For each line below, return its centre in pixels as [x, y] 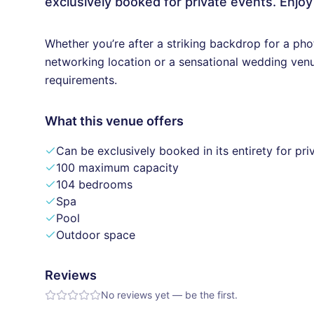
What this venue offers [114, 121]
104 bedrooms [94, 184]
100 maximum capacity [117, 168]
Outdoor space [96, 235]
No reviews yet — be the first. [169, 295]
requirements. [81, 80]
